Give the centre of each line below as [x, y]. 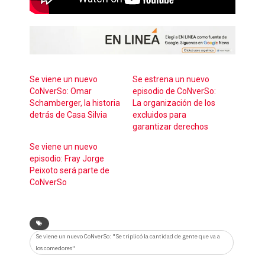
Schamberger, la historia [75, 103]
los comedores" [55, 248]
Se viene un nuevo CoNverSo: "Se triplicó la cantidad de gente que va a [128, 236]
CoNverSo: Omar [61, 91]
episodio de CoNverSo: [174, 91]
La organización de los [174, 103]
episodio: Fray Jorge [67, 158]
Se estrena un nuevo [171, 79]
